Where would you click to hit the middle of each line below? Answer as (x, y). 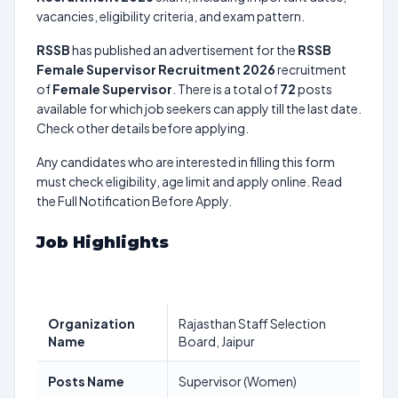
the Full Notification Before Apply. (134, 201)
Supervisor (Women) (238, 381)
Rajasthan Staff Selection (252, 323)
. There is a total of (226, 89)
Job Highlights (103, 243)
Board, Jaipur (217, 341)
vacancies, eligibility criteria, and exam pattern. (171, 16)
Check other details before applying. (143, 128)
